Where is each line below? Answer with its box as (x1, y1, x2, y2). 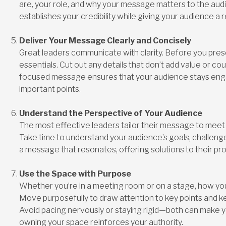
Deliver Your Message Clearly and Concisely (19, 35, 191, 45)
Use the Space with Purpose (19, 168, 131, 179)
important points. (19, 84, 81, 94)
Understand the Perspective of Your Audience (19, 108, 202, 118)
